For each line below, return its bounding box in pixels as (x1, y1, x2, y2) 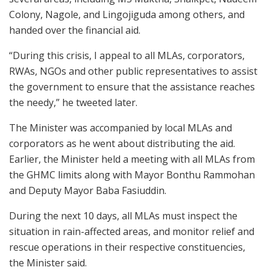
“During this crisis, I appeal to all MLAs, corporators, (9, 48, 245, 62)
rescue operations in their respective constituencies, (9, 240, 245, 254)
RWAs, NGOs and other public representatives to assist (9, 64, 257, 78)
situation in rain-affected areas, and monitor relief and (9, 224, 254, 238)
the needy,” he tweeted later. (9, 95, 137, 109)
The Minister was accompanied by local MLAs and (9, 121, 232, 134)
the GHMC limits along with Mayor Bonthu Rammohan (9, 168, 255, 181)
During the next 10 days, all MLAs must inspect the (9, 209, 237, 222)
